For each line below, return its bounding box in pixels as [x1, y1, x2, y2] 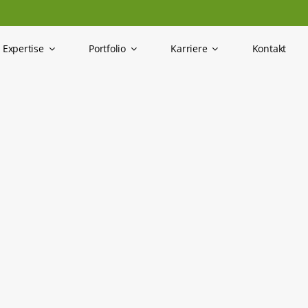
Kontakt [252, 41, 287, 55]
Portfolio [89, 41, 126, 55]
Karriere [170, 41, 208, 55]
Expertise [2, 41, 44, 55]
